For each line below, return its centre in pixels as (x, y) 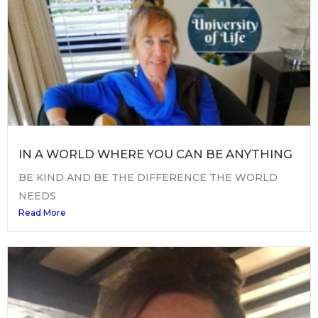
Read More (42, 213)
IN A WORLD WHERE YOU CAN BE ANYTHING (155, 154)
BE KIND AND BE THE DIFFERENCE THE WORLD (148, 178)
